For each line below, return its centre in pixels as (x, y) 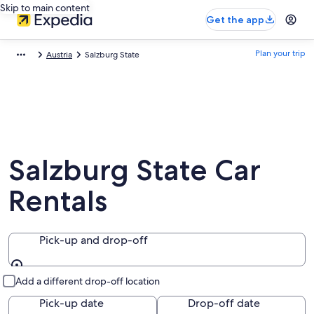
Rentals (58, 200)
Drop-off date (224, 303)
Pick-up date (71, 303)
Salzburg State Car (135, 170)
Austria (59, 55)
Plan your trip (280, 53)
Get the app (235, 20)
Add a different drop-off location (88, 281)
